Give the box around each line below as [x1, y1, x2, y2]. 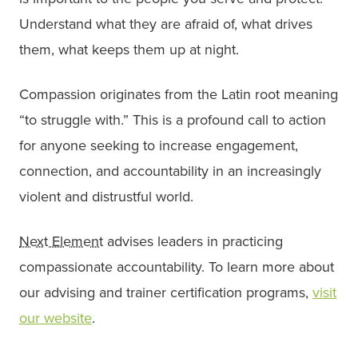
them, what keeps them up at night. [19, 41, 239, 59]
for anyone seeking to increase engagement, [19, 137, 298, 155]
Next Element [19, 233, 103, 251]
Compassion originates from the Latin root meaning [19, 86, 338, 104]
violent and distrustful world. [19, 188, 193, 206]
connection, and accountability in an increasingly [19, 162, 321, 181]
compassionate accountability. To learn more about [19, 258, 334, 276]
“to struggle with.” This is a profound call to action [19, 111, 326, 129]
